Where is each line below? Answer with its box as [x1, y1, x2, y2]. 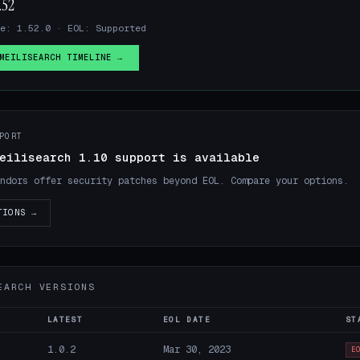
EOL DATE [162, 314, 211, 325]
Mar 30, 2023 [162, 342, 231, 356]
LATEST [47, 314, 84, 325]
